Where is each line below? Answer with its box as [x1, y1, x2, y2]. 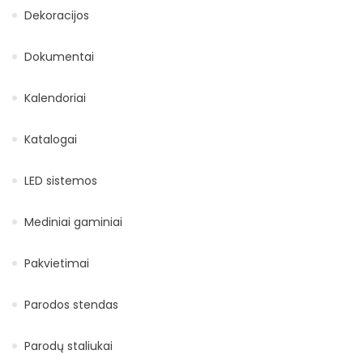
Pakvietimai [24, 254, 89, 271]
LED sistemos [24, 172, 97, 189]
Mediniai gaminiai [24, 213, 122, 230]
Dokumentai [24, 48, 94, 65]
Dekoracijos [24, 6, 89, 23]
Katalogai [24, 130, 77, 147]
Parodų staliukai [24, 337, 113, 354]
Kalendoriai [24, 89, 86, 106]
